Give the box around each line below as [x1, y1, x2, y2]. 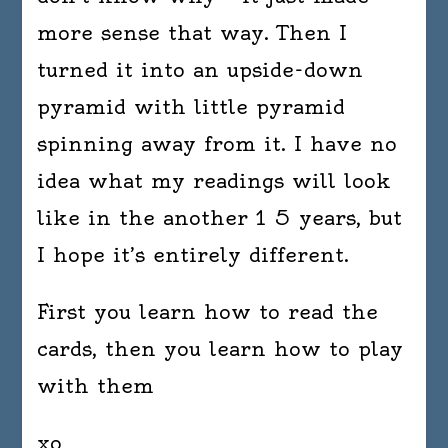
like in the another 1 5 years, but [37, 205, 403, 231]
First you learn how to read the [37, 299, 379, 325]
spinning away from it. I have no [37, 131, 398, 157]
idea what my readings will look [37, 168, 392, 194]
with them [37, 373, 155, 399]
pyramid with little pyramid [37, 94, 346, 120]
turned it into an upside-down [37, 57, 364, 83]
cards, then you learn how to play [37, 336, 404, 362]
